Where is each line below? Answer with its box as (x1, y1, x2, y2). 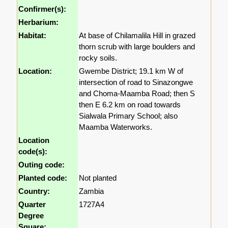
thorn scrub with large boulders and (79, 42, 195, 51)
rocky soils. (79, 53, 118, 62)
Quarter (18, 199, 46, 209)
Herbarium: (18, 17, 59, 26)
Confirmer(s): (18, 4, 67, 13)
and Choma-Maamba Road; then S (79, 89, 195, 98)
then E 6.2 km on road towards (79, 100, 181, 109)
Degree (18, 211, 44, 220)
